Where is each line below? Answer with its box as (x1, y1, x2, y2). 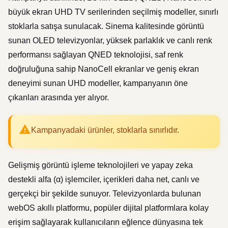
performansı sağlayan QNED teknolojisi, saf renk (8, 50, 183, 59)
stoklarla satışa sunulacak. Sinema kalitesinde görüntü (8, 22, 204, 31)
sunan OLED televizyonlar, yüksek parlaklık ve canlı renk (8, 36, 212, 45)
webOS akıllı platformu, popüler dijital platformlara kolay (8, 204, 209, 212)
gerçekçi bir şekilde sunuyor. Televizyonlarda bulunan (8, 189, 201, 198)
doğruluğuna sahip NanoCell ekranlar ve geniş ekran (8, 65, 199, 73)
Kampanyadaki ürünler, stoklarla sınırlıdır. (31, 126, 179, 134)
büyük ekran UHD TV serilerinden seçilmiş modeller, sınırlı (8, 8, 218, 16)
